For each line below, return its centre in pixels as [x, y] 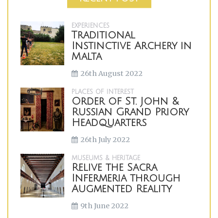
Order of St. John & [125, 101]
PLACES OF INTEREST [103, 92]
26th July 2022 [105, 140]
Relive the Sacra [114, 168]
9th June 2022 [104, 206]
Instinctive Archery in [132, 46]
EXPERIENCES [91, 26]
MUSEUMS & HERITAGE [106, 158]
